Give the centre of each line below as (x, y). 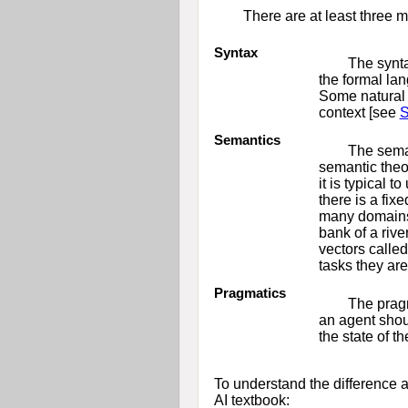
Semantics (247, 139)
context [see (359, 112)
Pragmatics (250, 292)
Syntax (235, 52)
